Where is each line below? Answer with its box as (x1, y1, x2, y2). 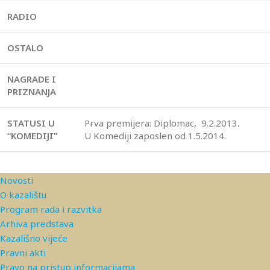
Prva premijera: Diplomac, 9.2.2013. (84, 117, 239, 129)
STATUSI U (7, 117, 55, 129)
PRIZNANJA (7, 86, 56, 98)
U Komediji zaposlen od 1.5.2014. (84, 130, 226, 142)
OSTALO (7, 42, 43, 54)
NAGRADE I (7, 73, 56, 85)
